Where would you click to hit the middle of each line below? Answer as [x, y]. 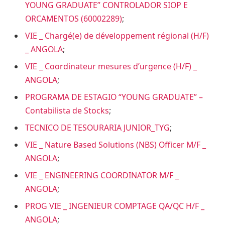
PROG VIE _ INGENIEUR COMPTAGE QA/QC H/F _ [115, 206]
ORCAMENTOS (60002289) [74, 19]
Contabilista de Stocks [67, 111]
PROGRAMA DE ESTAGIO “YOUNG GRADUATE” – [114, 97]
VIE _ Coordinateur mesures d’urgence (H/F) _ [111, 67]
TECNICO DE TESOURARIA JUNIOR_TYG [97, 128]
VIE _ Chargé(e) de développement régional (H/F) [117, 36]
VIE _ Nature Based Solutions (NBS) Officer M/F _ [116, 145]
